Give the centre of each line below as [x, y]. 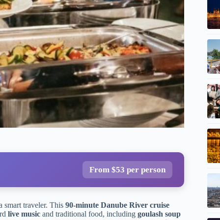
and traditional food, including [89, 214]
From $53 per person [127, 169]
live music [24, 214]
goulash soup [159, 214]
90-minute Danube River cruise [117, 205]
